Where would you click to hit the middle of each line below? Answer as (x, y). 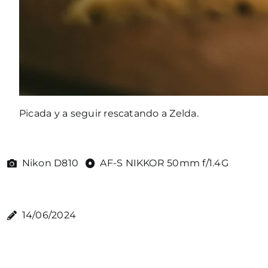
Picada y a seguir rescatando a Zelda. (109, 113)
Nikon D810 (50, 163)
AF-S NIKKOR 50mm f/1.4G (164, 163)
